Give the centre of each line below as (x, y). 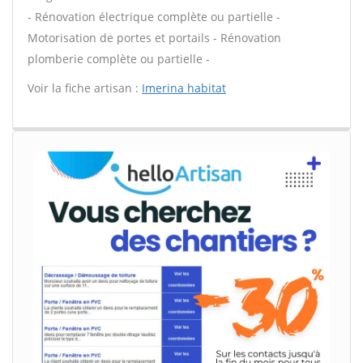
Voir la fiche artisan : (85, 88)
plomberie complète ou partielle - (119, 59)
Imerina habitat (184, 88)
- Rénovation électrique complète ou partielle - (154, 17)
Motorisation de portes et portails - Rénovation (154, 38)
